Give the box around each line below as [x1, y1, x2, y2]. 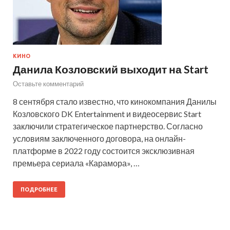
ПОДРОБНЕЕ [21, 186, 57, 193]
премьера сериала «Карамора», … [13, 158, 140, 168]
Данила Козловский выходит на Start [13, 63, 208, 76]
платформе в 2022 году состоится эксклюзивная [13, 146, 195, 156]
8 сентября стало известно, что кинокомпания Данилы [13, 97, 217, 107]
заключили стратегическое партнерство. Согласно [13, 121, 203, 131]
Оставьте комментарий [13, 80, 84, 88]
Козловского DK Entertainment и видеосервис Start [13, 109, 201, 119]
